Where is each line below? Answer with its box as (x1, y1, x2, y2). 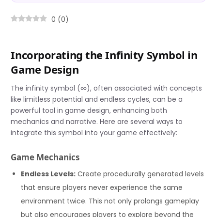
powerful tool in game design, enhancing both (11, 106, 168, 116)
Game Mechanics (11, 152, 80, 163)
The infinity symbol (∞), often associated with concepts (11, 83, 202, 93)
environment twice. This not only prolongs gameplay (21, 196, 200, 206)
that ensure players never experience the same (21, 182, 183, 192)
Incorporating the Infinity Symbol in (11, 47, 198, 62)
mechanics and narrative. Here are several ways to (11, 117, 183, 127)
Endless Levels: (21, 169, 76, 179)
